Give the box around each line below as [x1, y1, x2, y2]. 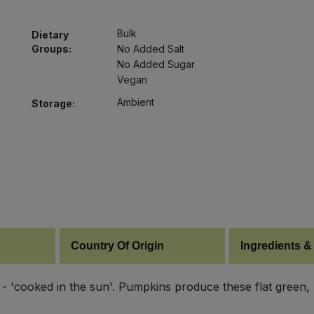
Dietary [31, 28, 69, 41]
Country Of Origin [71, 239, 165, 252]
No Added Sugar [117, 57, 196, 70]
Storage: [31, 97, 75, 109]
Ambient [117, 95, 155, 108]
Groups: [31, 42, 71, 55]
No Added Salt [117, 42, 185, 55]
